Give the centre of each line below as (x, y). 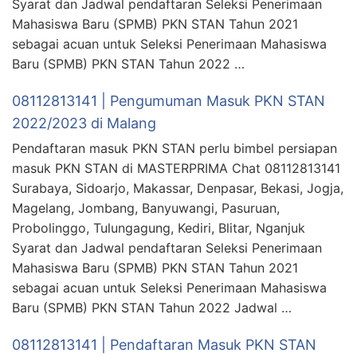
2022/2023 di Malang (84, 123)
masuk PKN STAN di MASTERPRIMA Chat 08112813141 (176, 168)
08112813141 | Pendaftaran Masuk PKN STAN (164, 344)
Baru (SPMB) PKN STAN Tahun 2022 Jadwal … (152, 307)
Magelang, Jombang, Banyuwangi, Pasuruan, (146, 208)
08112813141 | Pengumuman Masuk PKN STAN (169, 100)
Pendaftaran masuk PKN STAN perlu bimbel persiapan (175, 148)
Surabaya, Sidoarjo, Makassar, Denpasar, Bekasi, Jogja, (178, 188)
